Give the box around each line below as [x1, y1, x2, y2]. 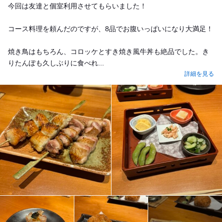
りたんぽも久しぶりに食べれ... [8, 58, 104, 67]
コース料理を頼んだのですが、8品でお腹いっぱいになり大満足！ [8, 24, 213, 33]
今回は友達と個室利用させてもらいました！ [8, 1, 147, 10]
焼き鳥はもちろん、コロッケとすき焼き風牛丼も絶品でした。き [8, 47, 209, 55]
